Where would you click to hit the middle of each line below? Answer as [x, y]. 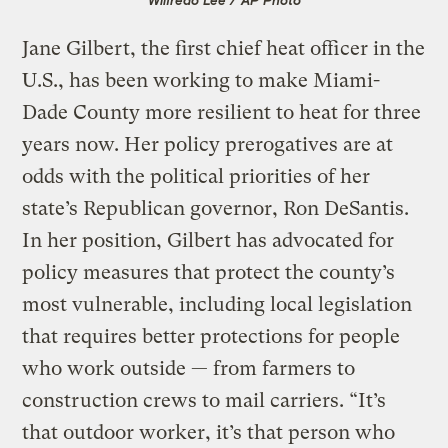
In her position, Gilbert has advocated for [208, 240]
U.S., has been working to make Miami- [201, 80]
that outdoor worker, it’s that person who [209, 432]
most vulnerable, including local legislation [217, 304]
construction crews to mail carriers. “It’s [204, 400]
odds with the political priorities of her [196, 176]
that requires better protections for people [211, 336]
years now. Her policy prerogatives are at [208, 144]
